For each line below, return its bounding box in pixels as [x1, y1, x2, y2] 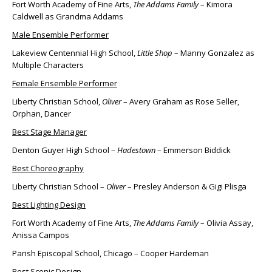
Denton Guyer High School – [12, 144, 117, 156]
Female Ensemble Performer [12, 78, 117, 89]
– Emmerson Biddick [155, 144, 231, 156]
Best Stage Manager [12, 126, 87, 138]
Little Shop [137, 47, 172, 59]
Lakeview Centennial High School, [12, 47, 137, 59]
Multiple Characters [12, 59, 84, 71]
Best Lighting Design [12, 199, 86, 211]
